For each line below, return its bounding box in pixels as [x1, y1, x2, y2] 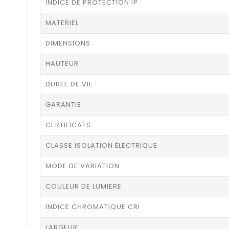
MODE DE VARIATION [45, 161, 120, 171]
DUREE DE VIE [45, 79, 93, 89]
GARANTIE [45, 100, 81, 110]
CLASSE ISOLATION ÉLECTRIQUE [45, 141, 157, 151]
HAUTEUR [45, 59, 79, 69]
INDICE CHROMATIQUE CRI [45, 202, 140, 212]
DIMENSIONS [45, 38, 90, 49]
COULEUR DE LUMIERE [45, 181, 122, 192]
